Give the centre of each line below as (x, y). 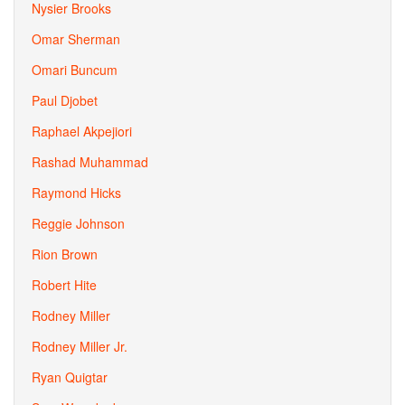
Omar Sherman (76, 39)
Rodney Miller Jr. (80, 346)
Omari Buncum (75, 70)
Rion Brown (65, 254)
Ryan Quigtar (70, 377)
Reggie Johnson (78, 223)
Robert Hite (64, 285)
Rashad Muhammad (90, 162)
